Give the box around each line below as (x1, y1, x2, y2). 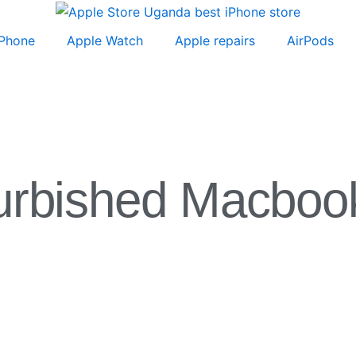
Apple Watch (67, 32, 143, 48)
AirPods (287, 32, 334, 48)
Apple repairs (175, 32, 255, 48)
